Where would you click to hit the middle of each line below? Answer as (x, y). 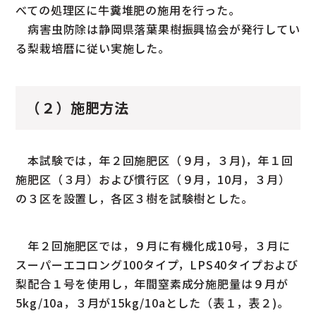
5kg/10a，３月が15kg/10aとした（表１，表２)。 (152, 302)
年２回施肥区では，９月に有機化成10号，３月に (153, 245)
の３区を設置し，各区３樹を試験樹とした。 (134, 198)
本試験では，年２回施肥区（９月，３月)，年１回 (154, 160)
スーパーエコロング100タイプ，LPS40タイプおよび (157, 264)
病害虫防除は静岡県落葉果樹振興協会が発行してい (158, 29)
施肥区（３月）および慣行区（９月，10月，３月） (153, 179)
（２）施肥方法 (78, 107)
